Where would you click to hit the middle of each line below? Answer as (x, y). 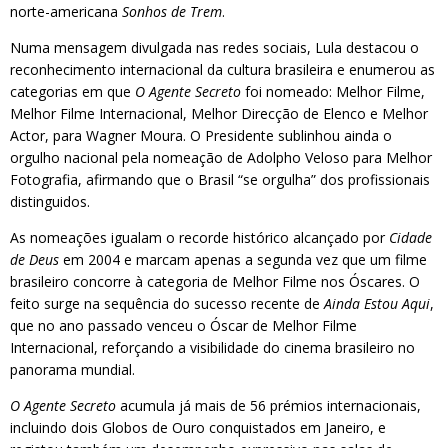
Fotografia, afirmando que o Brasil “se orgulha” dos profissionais (220, 179)
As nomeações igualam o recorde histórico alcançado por (199, 237)
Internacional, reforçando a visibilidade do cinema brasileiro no (212, 347)
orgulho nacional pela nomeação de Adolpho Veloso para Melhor (221, 157)
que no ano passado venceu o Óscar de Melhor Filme (183, 325)
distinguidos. (50, 201)
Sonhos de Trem (172, 11)
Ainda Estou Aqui (377, 303)
